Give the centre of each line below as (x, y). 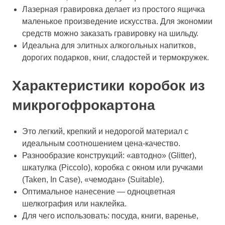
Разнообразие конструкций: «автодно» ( (96, 155)
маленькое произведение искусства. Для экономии (117, 21)
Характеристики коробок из (108, 86)
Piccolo (75, 167)
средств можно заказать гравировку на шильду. (110, 33)
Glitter (181, 155)
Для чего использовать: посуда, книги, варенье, (110, 216)
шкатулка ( (42, 167)
